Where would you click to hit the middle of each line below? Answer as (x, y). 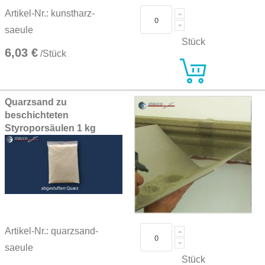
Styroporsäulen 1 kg (50, 128)
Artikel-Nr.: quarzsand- (51, 231)
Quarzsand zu (36, 102)
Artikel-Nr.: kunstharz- (50, 14)
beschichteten (37, 115)
